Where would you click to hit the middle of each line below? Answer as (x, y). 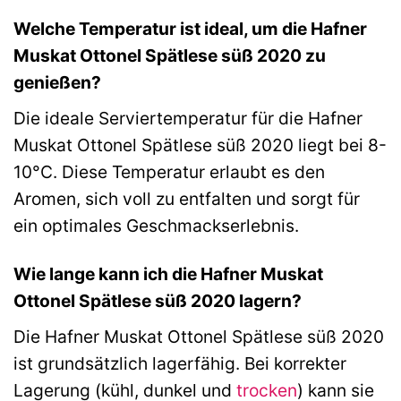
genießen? (57, 82)
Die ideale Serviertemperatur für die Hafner (188, 118)
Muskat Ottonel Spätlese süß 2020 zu (170, 55)
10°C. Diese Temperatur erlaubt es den (169, 171)
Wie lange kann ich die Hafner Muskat (168, 274)
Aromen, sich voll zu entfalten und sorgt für (187, 198)
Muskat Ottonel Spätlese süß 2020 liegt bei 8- (200, 145)
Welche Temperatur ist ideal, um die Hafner (190, 28)
